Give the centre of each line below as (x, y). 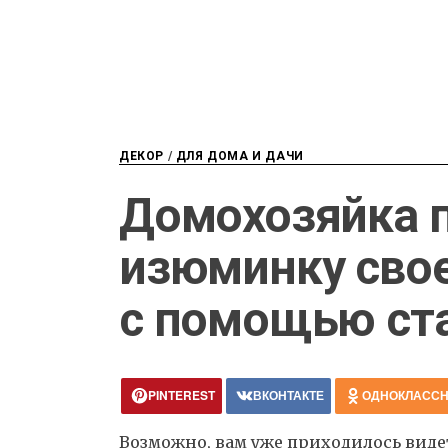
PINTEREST (181, 395)
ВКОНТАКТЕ (288, 395)
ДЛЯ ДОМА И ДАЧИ (239, 156)
